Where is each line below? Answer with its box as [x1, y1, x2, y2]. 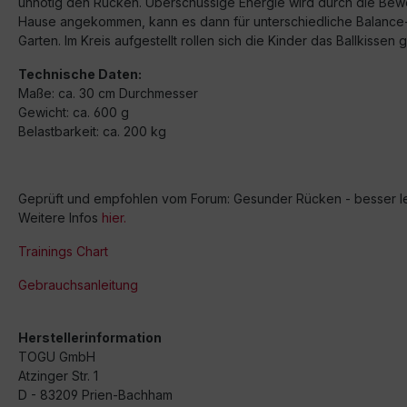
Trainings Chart [18, 243, 108, 259]
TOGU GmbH [18, 349, 95, 364]
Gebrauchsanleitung [18, 277, 138, 293]
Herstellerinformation [18, 330, 162, 345]
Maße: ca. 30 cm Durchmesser [18, 85, 198, 101]
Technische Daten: [18, 66, 142, 82]
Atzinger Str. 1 [18, 368, 98, 383]
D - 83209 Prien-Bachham [18, 387, 173, 402]
